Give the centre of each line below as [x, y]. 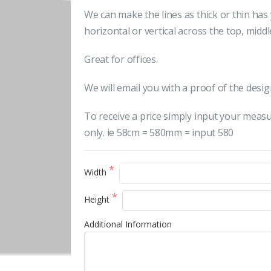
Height [98, 199]
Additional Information [128, 224]
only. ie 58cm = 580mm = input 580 [159, 132]
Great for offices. [121, 59]
